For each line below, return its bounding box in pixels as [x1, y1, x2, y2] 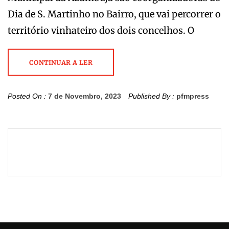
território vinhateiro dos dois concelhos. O [8, 24, 194, 36]
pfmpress [176, 91, 209, 100]
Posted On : [8, 91, 48, 100]
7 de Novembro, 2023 [48, 91, 121, 100]
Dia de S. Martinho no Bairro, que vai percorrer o [8, 8, 221, 20]
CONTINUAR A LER [29, 58, 93, 66]
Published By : [126, 91, 176, 100]
